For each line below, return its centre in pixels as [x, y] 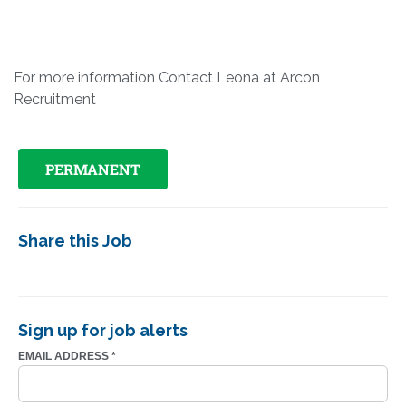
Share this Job [75, 241]
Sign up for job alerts [103, 331]
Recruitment [55, 100]
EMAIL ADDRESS [65, 357]
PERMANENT [93, 169]
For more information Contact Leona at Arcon [167, 78]
